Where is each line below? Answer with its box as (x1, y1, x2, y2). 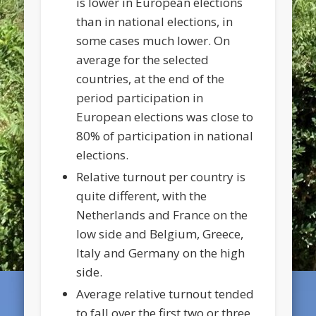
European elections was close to (76, 109, 254, 126)
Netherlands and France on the (76, 207, 248, 224)
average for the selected (76, 51, 209, 68)
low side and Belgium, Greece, (76, 226, 244, 243)
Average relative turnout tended (76, 286, 255, 303)
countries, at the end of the (76, 71, 225, 87)
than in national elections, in (76, 13, 233, 30)
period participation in (76, 90, 204, 107)
